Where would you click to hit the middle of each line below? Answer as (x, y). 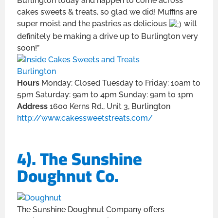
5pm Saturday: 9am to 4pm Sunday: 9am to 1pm (105, 94)
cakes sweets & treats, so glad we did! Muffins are (107, 12)
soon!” (28, 48)
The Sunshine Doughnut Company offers (91, 209)
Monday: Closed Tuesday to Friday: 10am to (121, 83)
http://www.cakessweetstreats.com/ (85, 118)
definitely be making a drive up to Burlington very (108, 36)
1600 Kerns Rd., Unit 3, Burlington (110, 106)
